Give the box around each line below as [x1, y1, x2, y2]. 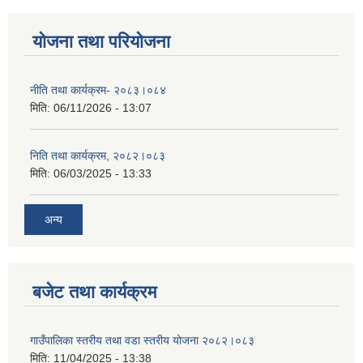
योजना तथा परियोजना [32, 32, 170, 52]
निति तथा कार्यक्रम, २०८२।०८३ [30, 149, 165, 162]
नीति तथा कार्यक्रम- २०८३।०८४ [30, 83, 166, 96]
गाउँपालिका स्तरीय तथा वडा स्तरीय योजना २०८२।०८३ [30, 333, 254, 347]
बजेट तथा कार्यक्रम [32, 281, 156, 302]
